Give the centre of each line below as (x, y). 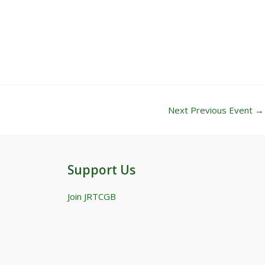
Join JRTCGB (91, 196)
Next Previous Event (211, 110)
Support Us (101, 170)
